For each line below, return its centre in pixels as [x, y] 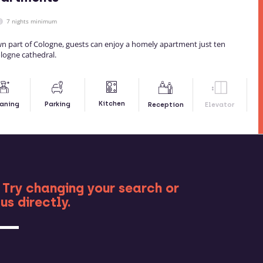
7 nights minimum [31, 21]
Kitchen [112, 104]
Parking [57, 104]
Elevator [220, 105]
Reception [166, 105]
